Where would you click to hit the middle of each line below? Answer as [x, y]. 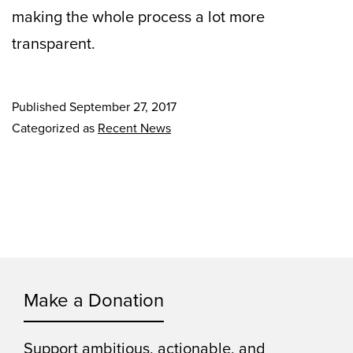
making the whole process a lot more [138, 17]
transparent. [54, 44]
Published [41, 107]
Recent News [134, 128]
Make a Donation [94, 301]
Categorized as [55, 128]
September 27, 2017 [123, 107]
